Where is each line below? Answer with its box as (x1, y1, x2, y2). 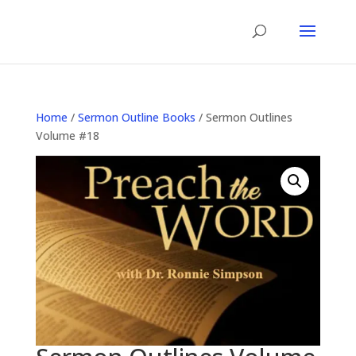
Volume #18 (35, 128, 99, 143)
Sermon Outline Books (77, 110, 195, 125)
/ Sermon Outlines (195, 110, 292, 125)
